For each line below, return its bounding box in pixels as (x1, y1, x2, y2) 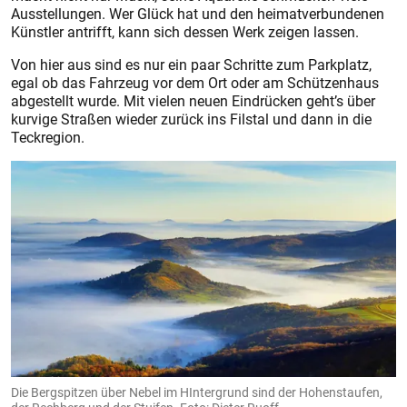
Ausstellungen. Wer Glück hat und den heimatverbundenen (11, 3, 384, 24)
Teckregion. (11, 126, 88, 147)
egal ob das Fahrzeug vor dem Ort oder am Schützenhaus (11, 72, 379, 93)
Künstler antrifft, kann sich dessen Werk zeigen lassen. (11, 21, 359, 42)
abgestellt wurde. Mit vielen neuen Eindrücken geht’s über (11, 90, 375, 111)
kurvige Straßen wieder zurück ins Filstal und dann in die (11, 108, 372, 129)
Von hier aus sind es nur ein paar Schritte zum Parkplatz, (11, 54, 372, 74)
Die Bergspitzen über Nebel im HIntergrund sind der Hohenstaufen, (11, 383, 382, 402)
